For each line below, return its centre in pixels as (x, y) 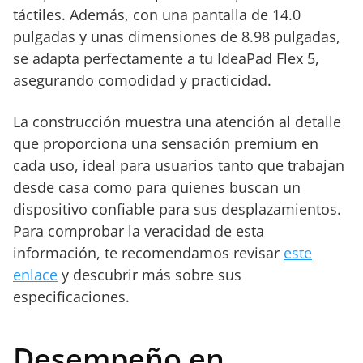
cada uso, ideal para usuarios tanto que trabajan (179, 165)
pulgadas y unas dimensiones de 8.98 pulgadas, (177, 36)
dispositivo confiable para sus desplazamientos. (177, 209)
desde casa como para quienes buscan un (157, 187)
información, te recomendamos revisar (148, 253)
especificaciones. (71, 297)
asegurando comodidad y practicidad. (142, 80)
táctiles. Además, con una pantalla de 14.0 (157, 15)
